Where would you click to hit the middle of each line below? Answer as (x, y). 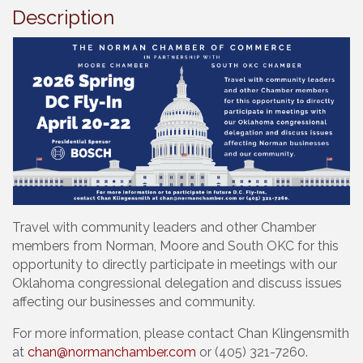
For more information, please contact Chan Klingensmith (181, 333)
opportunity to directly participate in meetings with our (175, 264)
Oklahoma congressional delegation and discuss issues (177, 283)
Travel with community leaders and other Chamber (164, 227)
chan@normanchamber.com (112, 352)
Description (63, 18)
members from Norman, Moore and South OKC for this (175, 246)
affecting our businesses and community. (134, 301)
